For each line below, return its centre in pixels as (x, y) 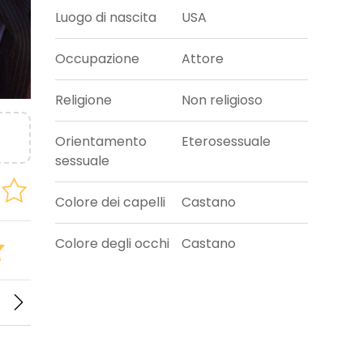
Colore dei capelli (111, 203)
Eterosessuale (226, 142)
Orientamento (101, 142)
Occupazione (98, 59)
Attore (203, 59)
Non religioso (222, 100)
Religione (84, 100)
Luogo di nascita (106, 18)
